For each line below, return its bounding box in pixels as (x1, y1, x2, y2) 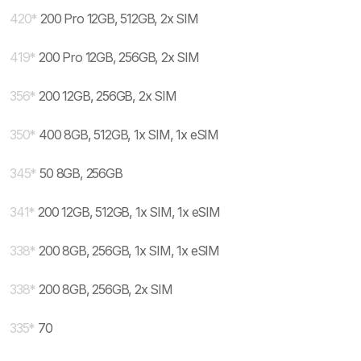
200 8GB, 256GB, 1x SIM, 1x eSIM (39, 243, 220, 259)
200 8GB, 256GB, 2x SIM (39, 281, 172, 297)
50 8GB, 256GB (39, 165, 122, 181)
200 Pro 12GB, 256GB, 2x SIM (39, 49, 199, 65)
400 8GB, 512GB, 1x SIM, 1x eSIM (39, 127, 219, 143)
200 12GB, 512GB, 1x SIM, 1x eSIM (38, 204, 220, 220)
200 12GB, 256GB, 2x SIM (39, 88, 176, 104)
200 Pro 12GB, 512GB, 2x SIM (40, 10, 198, 27)
